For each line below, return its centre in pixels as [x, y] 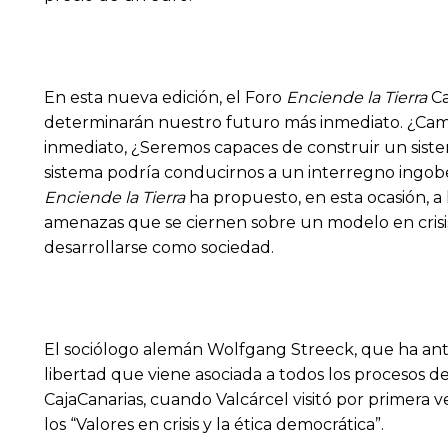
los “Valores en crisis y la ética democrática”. [214, 425]
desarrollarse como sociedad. [159, 248]
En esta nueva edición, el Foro [163, 98]
